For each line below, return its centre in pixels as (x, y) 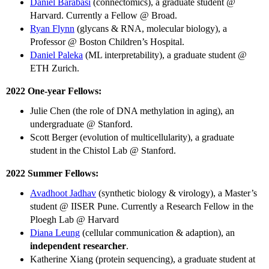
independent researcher (78, 246)
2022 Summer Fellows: (52, 174)
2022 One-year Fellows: (54, 91)
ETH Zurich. (55, 68)
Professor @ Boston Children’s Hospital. (107, 41)
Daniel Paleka (56, 55)
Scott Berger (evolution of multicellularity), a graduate (132, 138)
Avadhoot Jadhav (63, 193)
